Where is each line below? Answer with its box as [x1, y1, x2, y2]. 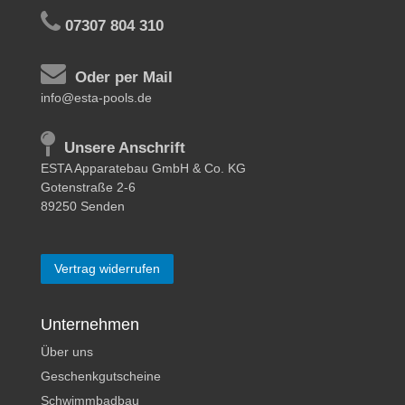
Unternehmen [41, 315, 139, 334]
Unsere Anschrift [60, 138, 185, 156]
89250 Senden [41, 198, 125, 213]
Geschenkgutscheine [41, 368, 161, 383]
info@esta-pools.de [41, 89, 152, 105]
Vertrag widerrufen [54, 260, 160, 276]
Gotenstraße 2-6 [41, 179, 136, 194]
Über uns [41, 344, 93, 359]
